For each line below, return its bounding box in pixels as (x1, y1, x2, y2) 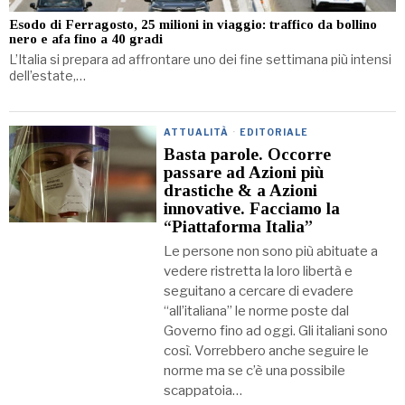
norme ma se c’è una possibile (164, 363, 346, 380)
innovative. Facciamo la (164, 199, 341, 219)
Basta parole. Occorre (164, 145, 332, 165)
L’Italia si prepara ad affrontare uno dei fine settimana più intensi (9, 52, 391, 68)
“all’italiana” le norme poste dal (164, 303, 350, 320)
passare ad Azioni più (164, 163, 325, 183)
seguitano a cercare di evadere (164, 283, 354, 300)
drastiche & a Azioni (164, 181, 318, 201)
